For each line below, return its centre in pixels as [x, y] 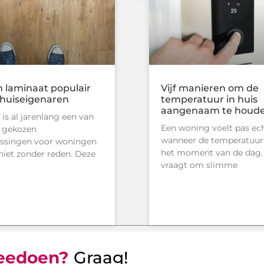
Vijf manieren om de [210, 88]
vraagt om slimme [199, 165]
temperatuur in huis [209, 100]
